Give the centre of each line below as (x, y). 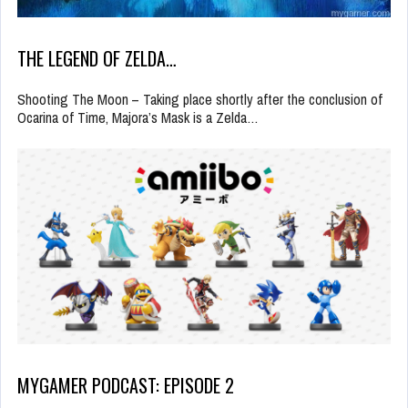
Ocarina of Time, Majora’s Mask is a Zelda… (138, 117)
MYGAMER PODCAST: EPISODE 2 (126, 386)
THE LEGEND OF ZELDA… (97, 58)
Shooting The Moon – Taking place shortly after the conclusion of (200, 99)
